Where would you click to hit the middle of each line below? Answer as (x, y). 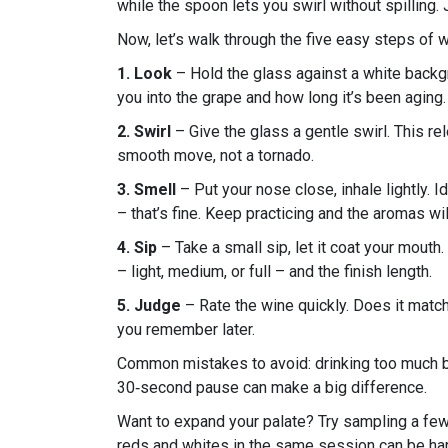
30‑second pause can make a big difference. (272, 387)
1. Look (144, 73)
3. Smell (146, 189)
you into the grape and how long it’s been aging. (281, 97)
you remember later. (186, 329)
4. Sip (137, 247)
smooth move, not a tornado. (215, 155)
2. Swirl (144, 131)
